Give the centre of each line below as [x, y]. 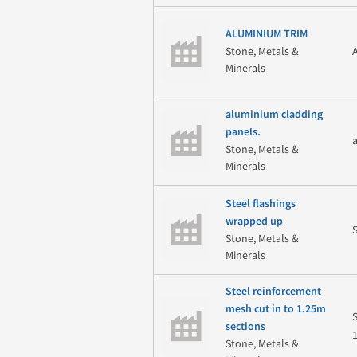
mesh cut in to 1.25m [275, 309]
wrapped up [254, 222]
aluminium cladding [274, 115]
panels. [243, 133]
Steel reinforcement [273, 291]
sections [245, 326]
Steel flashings [260, 204]
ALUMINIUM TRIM [266, 35]
